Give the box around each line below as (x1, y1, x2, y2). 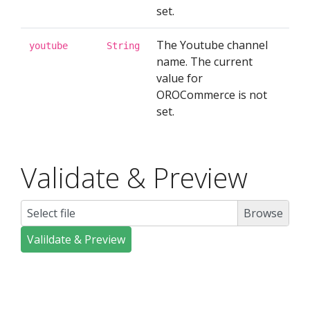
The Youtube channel (156, 37, 268, 53)
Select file (27, 206, 75, 221)
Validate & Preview (21, 158, 248, 197)
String (107, 40, 140, 51)
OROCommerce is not (156, 87, 267, 102)
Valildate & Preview (27, 232, 125, 247)
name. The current (156, 54, 253, 69)
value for (156, 71, 203, 86)
